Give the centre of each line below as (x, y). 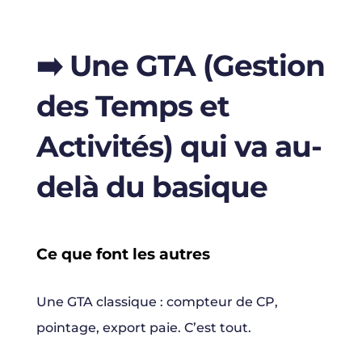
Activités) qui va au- (179, 147)
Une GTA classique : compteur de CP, (157, 302)
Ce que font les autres (123, 255)
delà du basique (152, 187)
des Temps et (133, 106)
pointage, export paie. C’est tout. (143, 328)
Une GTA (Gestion (193, 66)
